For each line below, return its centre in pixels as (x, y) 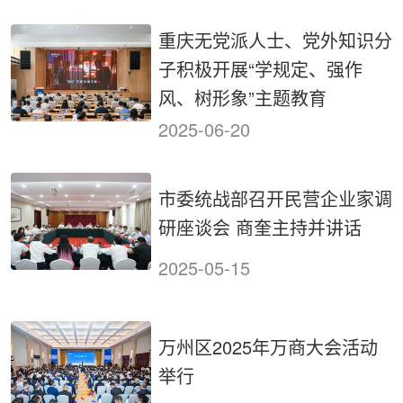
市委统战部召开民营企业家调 (275, 198)
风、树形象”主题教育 (242, 98)
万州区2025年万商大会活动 (268, 346)
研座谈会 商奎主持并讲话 (260, 227)
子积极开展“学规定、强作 (260, 69)
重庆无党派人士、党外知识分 (275, 40)
